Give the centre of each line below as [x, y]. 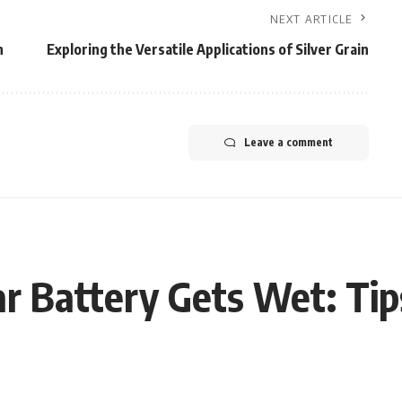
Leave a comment [288, 142]
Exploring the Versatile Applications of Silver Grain [207, 49]
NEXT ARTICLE [311, 19]
